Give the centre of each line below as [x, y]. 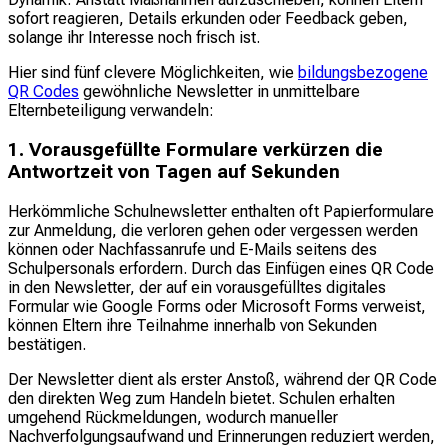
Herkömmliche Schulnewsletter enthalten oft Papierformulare [221, 211]
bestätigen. [47, 344]
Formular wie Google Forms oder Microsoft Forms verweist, [217, 306]
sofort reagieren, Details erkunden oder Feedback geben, [208, 19]
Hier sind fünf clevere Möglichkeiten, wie [153, 73]
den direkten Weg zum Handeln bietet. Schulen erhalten [201, 398]
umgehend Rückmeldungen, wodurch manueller [173, 417]
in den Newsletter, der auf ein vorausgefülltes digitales [197, 287]
